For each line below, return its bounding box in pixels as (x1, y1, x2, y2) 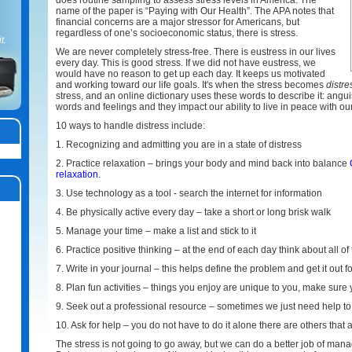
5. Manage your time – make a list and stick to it (56, 225, 256, 236)
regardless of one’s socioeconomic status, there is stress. (56, 27, 298, 38)
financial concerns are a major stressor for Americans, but (56, 16, 299, 27)
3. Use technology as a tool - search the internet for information (56, 188, 322, 199)
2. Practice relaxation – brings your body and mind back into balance (56, 158, 350, 169)
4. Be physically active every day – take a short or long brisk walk (56, 207, 333, 218)
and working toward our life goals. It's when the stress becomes (56, 79, 326, 90)
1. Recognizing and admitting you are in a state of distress (56, 139, 302, 150)
